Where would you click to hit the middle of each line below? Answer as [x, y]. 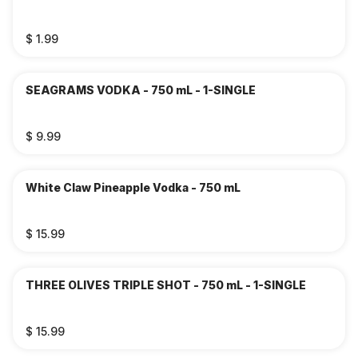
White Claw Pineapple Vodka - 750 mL [133, 187]
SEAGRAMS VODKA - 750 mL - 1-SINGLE [141, 90]
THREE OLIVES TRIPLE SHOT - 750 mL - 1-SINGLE [166, 285]
